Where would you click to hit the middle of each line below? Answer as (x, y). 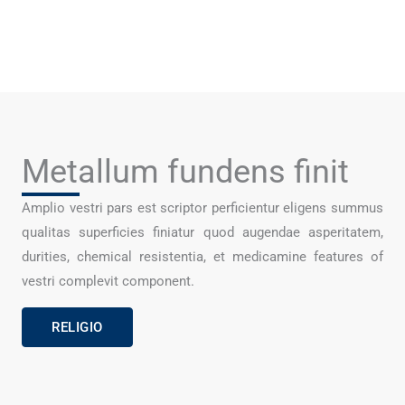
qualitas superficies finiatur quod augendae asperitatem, (202, 233)
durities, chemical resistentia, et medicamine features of (202, 257)
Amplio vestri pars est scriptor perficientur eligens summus (202, 208)
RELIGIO (77, 327)
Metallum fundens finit (185, 172)
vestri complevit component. (108, 282)
